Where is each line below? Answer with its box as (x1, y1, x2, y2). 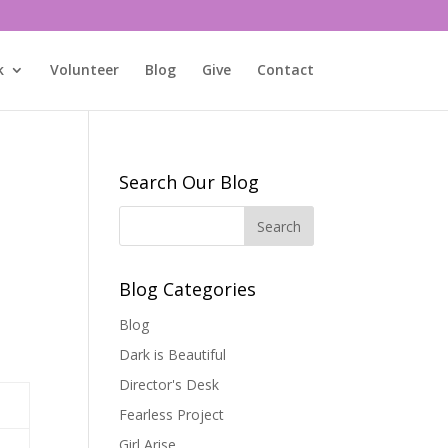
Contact (256, 60, 314, 79)
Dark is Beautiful (119, 345, 227, 364)
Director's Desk (119, 375, 220, 394)
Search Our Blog (119, 170, 260, 194)
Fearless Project (119, 405, 225, 424)
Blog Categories (119, 277, 257, 301)
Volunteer (49, 60, 119, 79)
